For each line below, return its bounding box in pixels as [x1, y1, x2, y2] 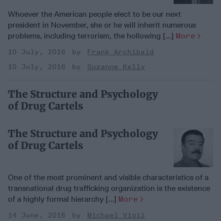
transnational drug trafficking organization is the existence [8, 183, 210, 193]
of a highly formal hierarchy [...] [8, 194, 118, 204]
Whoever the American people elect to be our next [8, 9, 181, 19]
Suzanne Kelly [87, 62, 145, 71]
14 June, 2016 [8, 211, 66, 220]
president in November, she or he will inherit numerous [8, 20, 196, 30]
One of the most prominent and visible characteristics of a [8, 172, 209, 182]
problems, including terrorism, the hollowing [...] [8, 31, 176, 40]
